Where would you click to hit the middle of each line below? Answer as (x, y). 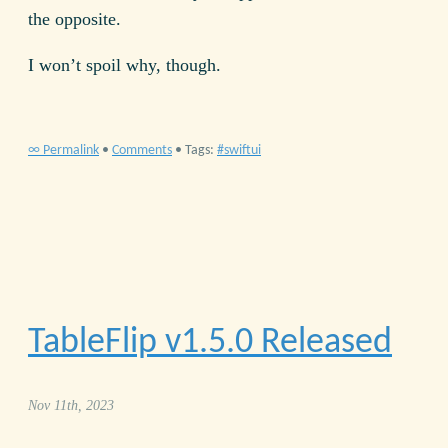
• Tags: (196, 151)
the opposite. (74, 19)
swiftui (242, 151)
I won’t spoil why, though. (124, 65)
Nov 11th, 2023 (71, 405)
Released (322, 342)
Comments (142, 151)
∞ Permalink (63, 151)
